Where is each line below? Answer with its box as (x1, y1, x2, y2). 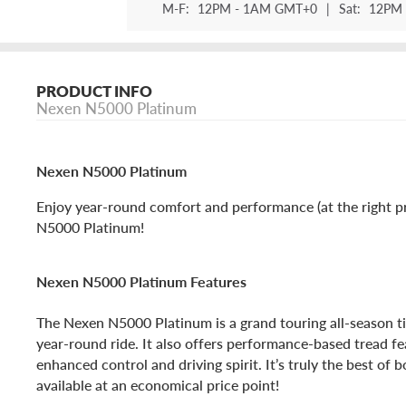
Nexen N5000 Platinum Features (36, 271, 246, 293)
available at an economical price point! (36, 373, 279, 395)
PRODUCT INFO (36, 80, 152, 102)
